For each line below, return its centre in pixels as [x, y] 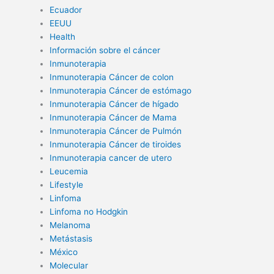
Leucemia [69, 172]
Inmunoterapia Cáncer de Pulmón [116, 131]
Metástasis [71, 239]
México [64, 252]
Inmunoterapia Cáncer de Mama [113, 118]
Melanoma [70, 225]
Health [63, 37]
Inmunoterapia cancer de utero [111, 158]
